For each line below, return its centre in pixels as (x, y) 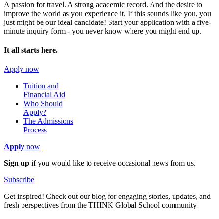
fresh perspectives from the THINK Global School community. (101, 205)
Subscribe (19, 180)
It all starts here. (31, 50)
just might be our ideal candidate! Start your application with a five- (108, 22)
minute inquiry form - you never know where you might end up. (103, 31)
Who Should (43, 104)
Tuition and (41, 86)
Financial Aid (44, 95)
